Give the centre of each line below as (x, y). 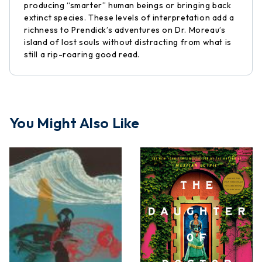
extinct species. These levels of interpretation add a (129, 18)
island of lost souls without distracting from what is (128, 42)
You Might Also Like (75, 123)
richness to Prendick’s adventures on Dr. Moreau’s (125, 30)
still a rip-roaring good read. (82, 54)
